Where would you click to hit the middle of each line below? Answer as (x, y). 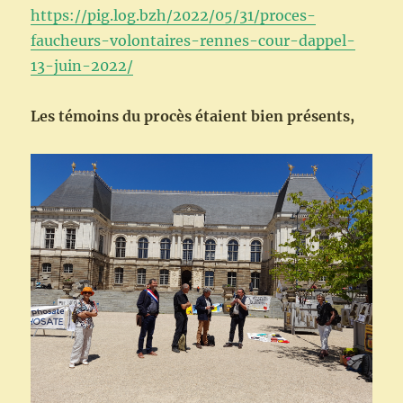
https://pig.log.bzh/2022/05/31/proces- (174, 16)
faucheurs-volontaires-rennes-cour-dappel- (193, 41)
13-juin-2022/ (82, 66)
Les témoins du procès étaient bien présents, (193, 116)
